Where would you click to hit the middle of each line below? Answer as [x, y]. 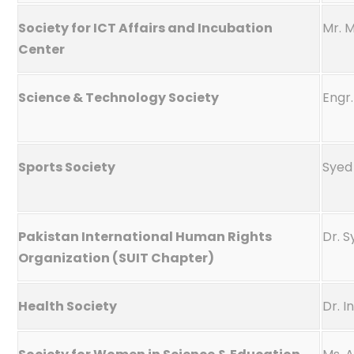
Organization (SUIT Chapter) [116, 258]
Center [41, 49]
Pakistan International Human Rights [145, 237]
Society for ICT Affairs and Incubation [145, 28]
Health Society [68, 306]
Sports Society [67, 167]
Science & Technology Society [119, 98]
